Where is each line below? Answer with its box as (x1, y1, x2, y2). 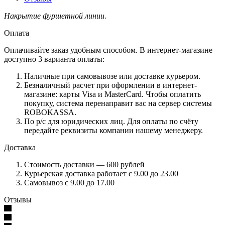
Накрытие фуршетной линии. (4, 11, 106, 20)
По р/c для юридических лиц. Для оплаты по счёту (24, 117, 198, 126)
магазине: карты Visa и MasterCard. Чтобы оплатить (24, 89, 201, 98)
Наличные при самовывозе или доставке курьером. (24, 71, 202, 80)
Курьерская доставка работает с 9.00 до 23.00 (24, 169, 178, 178)
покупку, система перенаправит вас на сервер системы (24, 98, 212, 107)
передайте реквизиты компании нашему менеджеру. (24, 126, 203, 135)
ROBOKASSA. (24, 107, 78, 117)
